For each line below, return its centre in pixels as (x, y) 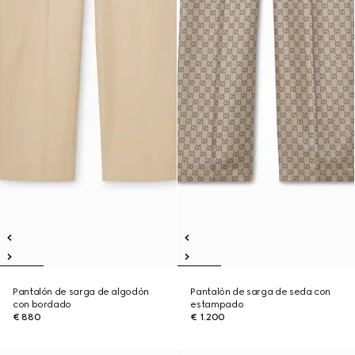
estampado (217, 304)
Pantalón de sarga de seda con (260, 292)
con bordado (42, 304)
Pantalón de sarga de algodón (81, 292)
